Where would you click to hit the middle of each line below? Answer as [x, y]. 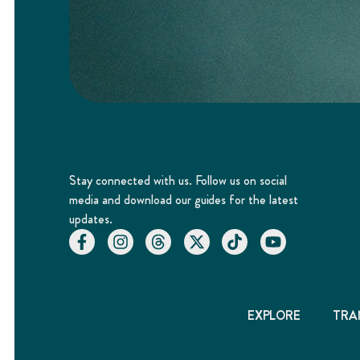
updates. [91, 219]
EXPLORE [274, 315]
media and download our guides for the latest [184, 200]
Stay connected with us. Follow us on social [178, 181]
